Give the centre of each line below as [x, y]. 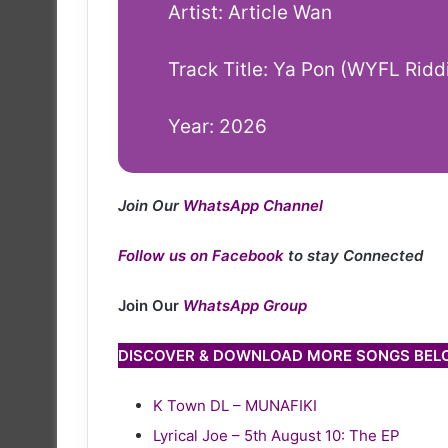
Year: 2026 [217, 126]
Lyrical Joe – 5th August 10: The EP [276, 435]
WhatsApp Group [245, 305]
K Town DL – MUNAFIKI [235, 405]
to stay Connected [355, 255]
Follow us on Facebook [201, 255]
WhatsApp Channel [253, 205]
